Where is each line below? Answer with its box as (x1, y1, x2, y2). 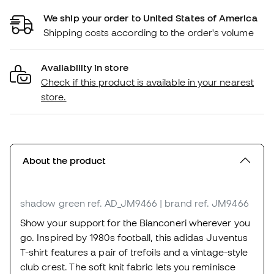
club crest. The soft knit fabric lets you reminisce (20, 261, 235, 273)
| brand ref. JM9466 (160, 198, 249, 209)
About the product (23, 155, 106, 166)
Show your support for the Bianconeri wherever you (20, 217, 250, 229)
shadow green (20, 198, 85, 209)
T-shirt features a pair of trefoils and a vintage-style (20, 246, 248, 258)
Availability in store (41, 62, 128, 73)
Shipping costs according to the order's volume (43, 27, 254, 39)
